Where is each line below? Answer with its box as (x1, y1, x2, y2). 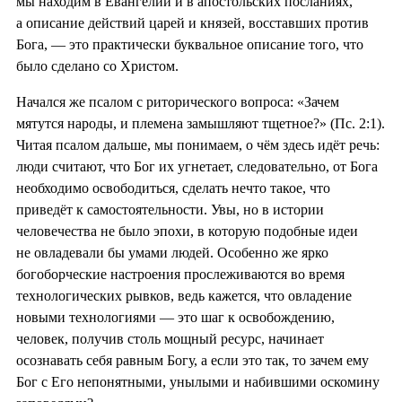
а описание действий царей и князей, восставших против (16, 14, 369, 31)
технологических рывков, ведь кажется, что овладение (16, 287, 352, 303)
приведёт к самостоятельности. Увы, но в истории (16, 201, 324, 217)
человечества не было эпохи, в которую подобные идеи (16, 223, 358, 239)
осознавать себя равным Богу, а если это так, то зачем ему (16, 352, 369, 368)
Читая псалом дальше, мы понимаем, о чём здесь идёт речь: (16, 136, 380, 153)
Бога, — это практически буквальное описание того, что (16, 36, 363, 52)
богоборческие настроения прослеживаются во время (16, 266, 345, 282)
